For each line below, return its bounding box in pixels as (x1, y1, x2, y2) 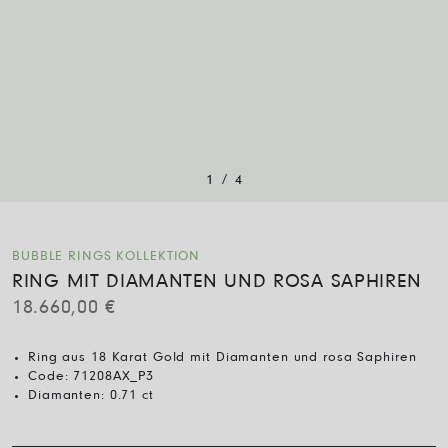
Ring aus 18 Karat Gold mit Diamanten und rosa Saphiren (28, 350, 417, 365)
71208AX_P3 (73, 369, 155, 384)
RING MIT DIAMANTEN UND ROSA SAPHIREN (12, 271, 422, 292)
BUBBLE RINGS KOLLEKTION (12, 249, 201, 264)
